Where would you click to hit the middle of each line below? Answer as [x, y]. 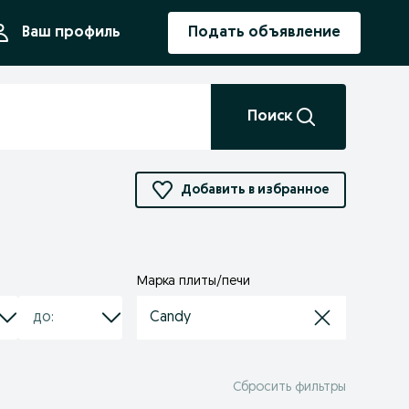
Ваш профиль [71, 33]
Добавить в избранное [255, 190]
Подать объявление [264, 33]
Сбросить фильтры [289, 387]
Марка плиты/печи [194, 282]
